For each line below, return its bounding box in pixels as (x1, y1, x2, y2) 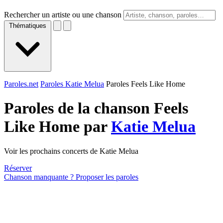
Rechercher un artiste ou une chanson (4, 10, 121, 19)
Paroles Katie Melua (40, 80, 104, 88)
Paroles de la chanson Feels (4, 99, 188, 117)
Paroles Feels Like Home (106, 80, 185, 88)
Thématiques (9, 22, 46, 29)
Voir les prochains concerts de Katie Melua (4, 146, 138, 155)
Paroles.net (4, 80, 38, 88)
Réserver (4, 163, 32, 172)
